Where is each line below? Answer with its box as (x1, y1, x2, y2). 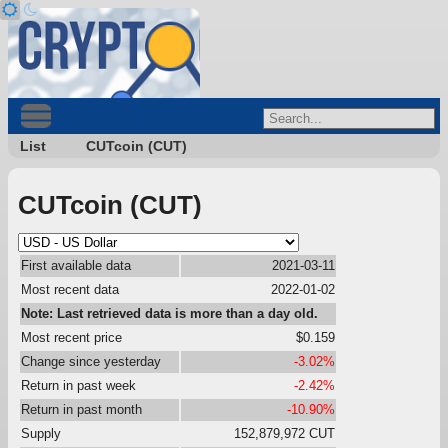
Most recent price (21, 329, 122, 345)
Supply (21, 425, 61, 441)
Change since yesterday (21, 353, 161, 369)
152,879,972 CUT (234, 425, 335, 441)
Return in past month (21, 401, 142, 417)
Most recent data (21, 281, 119, 297)
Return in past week (21, 377, 136, 393)
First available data (21, 257, 131, 273)
